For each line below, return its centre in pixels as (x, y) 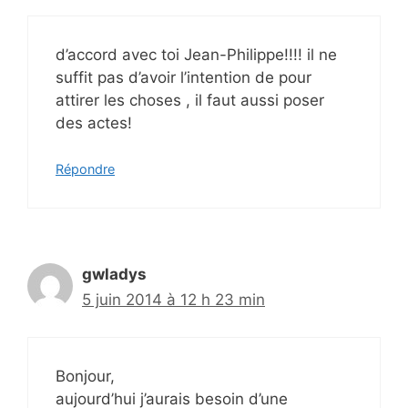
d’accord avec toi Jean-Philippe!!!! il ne (196, 54)
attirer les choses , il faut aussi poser (190, 100)
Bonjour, (85, 376)
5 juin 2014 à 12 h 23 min (173, 300)
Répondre (85, 169)
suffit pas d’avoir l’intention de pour (184, 77)
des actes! (94, 122)
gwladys (114, 275)
